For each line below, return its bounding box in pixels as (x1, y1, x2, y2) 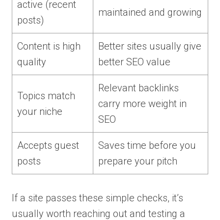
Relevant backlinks (98, 82, 179, 94)
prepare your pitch (98, 155, 177, 167)
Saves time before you (98, 139, 196, 151)
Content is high (17, 40, 81, 52)
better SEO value (98, 55, 170, 68)
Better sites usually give (98, 40, 201, 52)
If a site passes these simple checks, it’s (12, 192, 183, 204)
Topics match (17, 89, 75, 102)
